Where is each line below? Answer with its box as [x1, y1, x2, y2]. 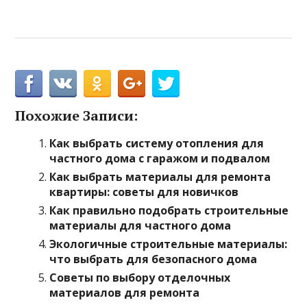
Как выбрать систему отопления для [49, 136, 265, 151]
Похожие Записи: [15, 106, 138, 125]
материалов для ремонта [49, 285, 200, 300]
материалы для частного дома [49, 218, 232, 233]
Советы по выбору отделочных [49, 270, 231, 285]
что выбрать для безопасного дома [49, 251, 258, 267]
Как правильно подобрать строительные [49, 203, 289, 218]
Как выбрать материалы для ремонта [49, 169, 271, 184]
